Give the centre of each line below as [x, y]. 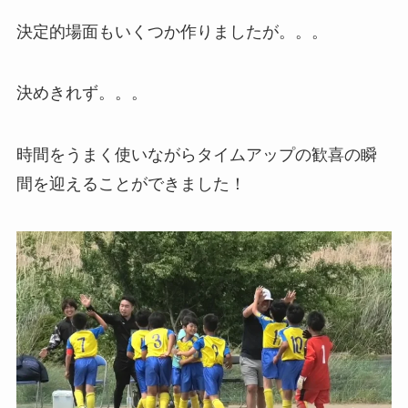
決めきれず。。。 [82, 93]
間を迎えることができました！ [131, 184]
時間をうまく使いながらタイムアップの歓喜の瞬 [196, 155]
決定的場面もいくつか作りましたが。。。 [172, 31]
